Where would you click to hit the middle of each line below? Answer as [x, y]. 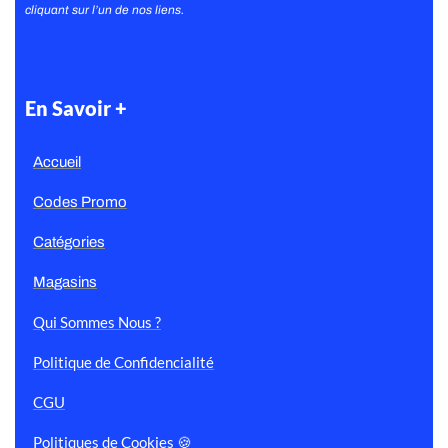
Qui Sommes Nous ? [97, 322]
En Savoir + [76, 108]
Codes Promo [80, 202]
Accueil [57, 162]
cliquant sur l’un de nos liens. [104, 10]
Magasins [65, 282]
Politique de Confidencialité [123, 362]
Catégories [69, 242]
